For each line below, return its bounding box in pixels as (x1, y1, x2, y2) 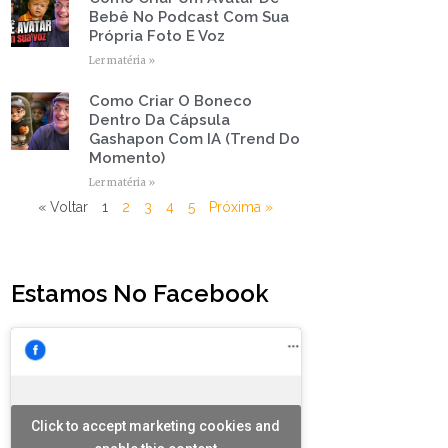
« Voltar (38, 198, 89, 215)
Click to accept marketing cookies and (31, 417, 281, 434)
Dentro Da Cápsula (88, 110, 230, 129)
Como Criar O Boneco (88, 91, 252, 110)
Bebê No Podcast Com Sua (88, 7, 289, 26)
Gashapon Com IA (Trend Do (88, 129, 300, 148)
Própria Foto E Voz (88, 26, 225, 45)
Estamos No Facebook (10, 278, 269, 308)
